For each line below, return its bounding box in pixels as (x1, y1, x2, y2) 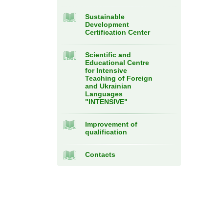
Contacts (85, 151, 115, 158)
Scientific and (85, 51, 131, 59)
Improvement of (85, 120, 137, 128)
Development (85, 21, 129, 28)
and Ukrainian (85, 82, 131, 90)
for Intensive (85, 66, 127, 74)
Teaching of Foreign (85, 74, 153, 82)
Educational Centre (85, 59, 149, 66)
